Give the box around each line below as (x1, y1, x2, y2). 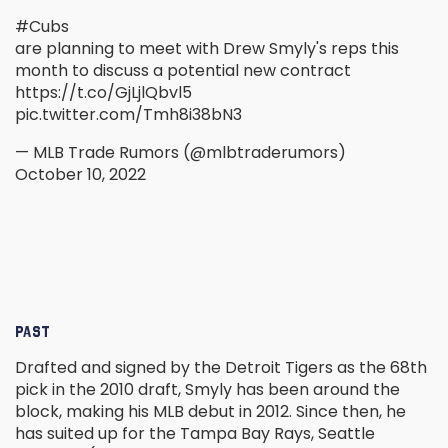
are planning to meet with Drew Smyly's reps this (15, 37, 399, 61)
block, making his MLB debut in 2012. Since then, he (15, 400, 406, 424)
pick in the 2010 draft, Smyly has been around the (15, 378, 400, 402)
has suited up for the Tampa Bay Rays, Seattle (15, 422, 375, 446)
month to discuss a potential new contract (15, 59, 351, 83)
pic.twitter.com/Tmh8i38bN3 (15, 103, 242, 127)
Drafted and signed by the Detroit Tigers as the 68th (15, 356, 427, 380)
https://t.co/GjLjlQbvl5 (15, 81, 192, 105)
